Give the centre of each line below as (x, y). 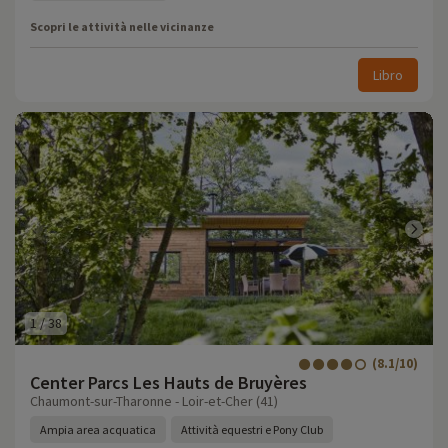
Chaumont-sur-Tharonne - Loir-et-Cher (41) (154, 401)
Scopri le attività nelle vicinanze (122, 26)
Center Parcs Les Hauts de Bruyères (168, 382)
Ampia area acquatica (98, 429)
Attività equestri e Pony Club (252, 429)
